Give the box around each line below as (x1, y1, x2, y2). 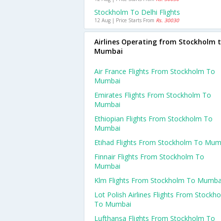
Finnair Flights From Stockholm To (94, 152, 204, 161)
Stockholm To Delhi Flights (94, 7, 180, 17)
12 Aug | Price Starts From (94, 17, 156, 24)
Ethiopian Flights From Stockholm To (94, 114, 213, 123)
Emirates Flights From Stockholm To (94, 90, 211, 100)
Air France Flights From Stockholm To (94, 67, 215, 76)
